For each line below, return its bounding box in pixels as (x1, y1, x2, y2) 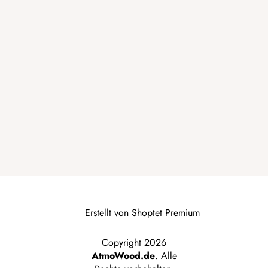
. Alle (154, 248, 177, 263)
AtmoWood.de (91, 248, 155, 263)
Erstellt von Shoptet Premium (84, 205, 200, 220)
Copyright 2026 (102, 235, 166, 249)
